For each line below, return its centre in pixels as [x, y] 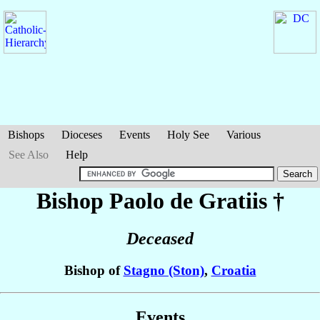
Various [244, 135]
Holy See [188, 135]
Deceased [160, 239]
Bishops [26, 135]
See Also [29, 155]
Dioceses [82, 135]
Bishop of [94, 271]
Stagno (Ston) [164, 271]
